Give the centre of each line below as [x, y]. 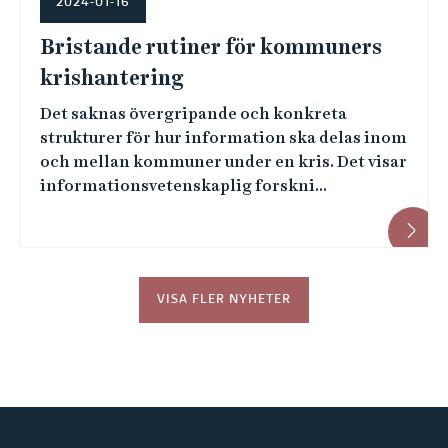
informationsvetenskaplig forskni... [183, 185]
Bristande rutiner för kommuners [210, 47]
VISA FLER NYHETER [223, 300]
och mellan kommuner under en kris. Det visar [223, 161]
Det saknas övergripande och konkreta [193, 113]
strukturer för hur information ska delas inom [223, 137]
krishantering [111, 78]
